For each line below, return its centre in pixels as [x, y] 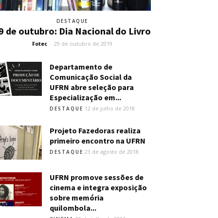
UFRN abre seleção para [92, 87]
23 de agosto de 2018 [112, 152]
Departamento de [81, 67]
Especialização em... [85, 97]
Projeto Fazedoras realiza [95, 130]
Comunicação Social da [91, 77]
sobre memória [77, 198]
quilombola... [73, 208]
